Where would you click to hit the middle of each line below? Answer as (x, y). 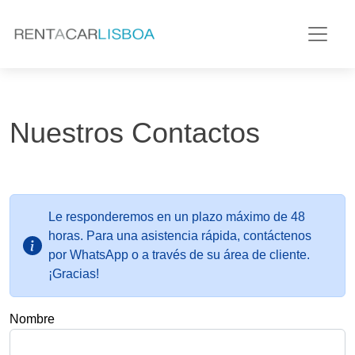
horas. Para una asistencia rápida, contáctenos (180, 236)
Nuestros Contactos (135, 133)
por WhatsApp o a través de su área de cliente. (179, 255)
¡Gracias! (74, 274)
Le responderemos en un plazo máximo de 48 (177, 217)
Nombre (32, 319)
